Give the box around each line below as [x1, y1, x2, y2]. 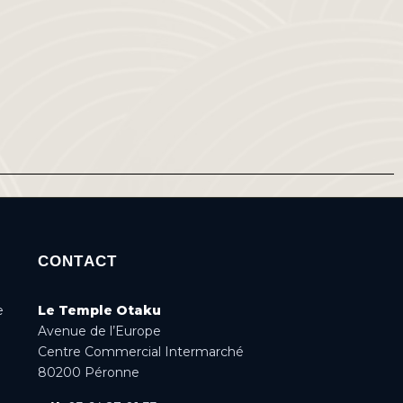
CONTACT [37, 253, 118, 270]
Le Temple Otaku [37, 302, 161, 318]
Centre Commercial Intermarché [37, 344, 244, 360]
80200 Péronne [37, 364, 139, 381]
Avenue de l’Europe [37, 323, 161, 339]
